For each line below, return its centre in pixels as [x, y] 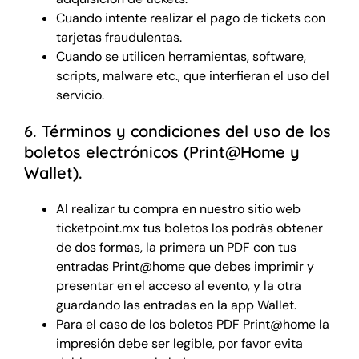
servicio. [80, 95]
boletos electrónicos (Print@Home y [161, 151]
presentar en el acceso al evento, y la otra [178, 285]
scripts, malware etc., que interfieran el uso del [192, 75]
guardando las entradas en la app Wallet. [176, 305]
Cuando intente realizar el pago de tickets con [190, 18]
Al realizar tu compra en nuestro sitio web [178, 208]
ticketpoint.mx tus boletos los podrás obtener [189, 228]
